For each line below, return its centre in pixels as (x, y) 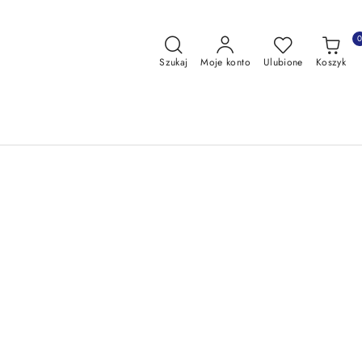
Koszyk (330, 62)
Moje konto (225, 62)
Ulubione (283, 62)
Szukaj (174, 62)
